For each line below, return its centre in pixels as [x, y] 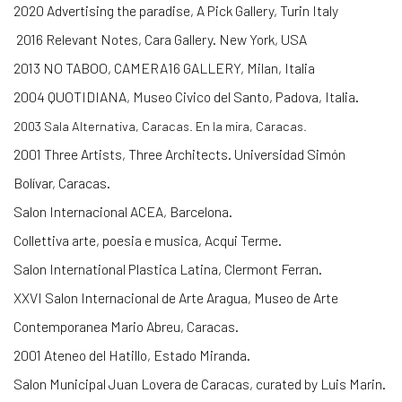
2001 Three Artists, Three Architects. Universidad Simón [179, 154]
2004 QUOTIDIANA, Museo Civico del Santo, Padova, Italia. [186, 97]
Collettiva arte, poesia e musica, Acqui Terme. [148, 240]
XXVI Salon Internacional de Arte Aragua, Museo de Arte [176, 298]
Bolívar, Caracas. [62, 183]
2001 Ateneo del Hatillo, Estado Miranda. [132, 355]
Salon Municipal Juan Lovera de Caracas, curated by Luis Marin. [200, 384]
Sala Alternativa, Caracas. [120, 126]
